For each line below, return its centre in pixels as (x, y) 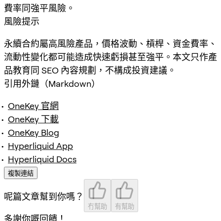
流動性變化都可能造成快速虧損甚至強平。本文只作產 (110, 57)
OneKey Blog (34, 132)
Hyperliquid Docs (42, 159)
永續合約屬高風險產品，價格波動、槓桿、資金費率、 (110, 43)
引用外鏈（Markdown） (52, 83)
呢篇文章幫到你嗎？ (44, 196)
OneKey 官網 (33, 106)
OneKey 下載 (33, 119)
